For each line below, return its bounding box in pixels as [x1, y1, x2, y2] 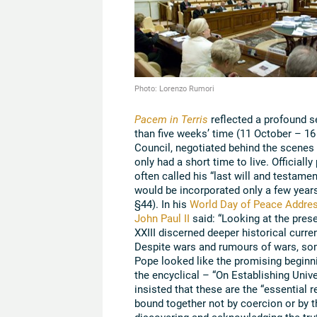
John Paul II [134, 210, 190, 225]
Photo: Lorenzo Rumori [134, 82, 214, 93]
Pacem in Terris [134, 111, 208, 126]
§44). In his [134, 196, 190, 211]
